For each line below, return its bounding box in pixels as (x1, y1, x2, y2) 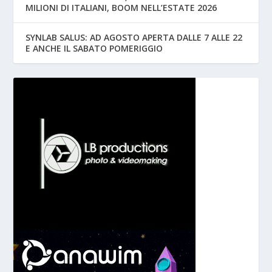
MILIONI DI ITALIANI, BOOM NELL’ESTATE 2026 (25, 2, 217, 14)
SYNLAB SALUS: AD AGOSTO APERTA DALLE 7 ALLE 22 (25, 32, 243, 44)
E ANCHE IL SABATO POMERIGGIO (25, 42, 163, 55)
